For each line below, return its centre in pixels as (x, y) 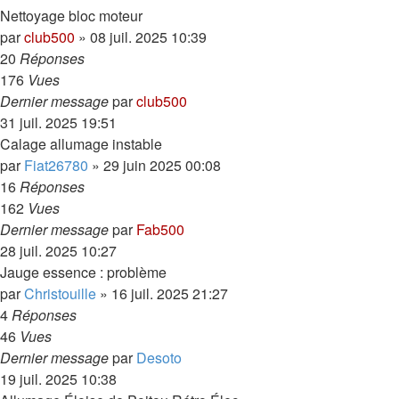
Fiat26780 (56, 165)
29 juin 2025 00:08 (162, 165)
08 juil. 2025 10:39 (148, 37)
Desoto (159, 358)
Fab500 (160, 229)
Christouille (60, 293)
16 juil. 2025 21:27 (170, 293)
